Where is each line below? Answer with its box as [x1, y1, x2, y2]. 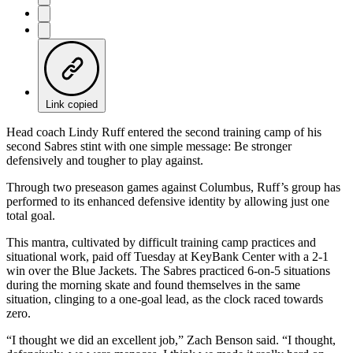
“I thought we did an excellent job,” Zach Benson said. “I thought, [6, 333, 336, 347]
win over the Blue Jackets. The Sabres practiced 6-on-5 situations [6, 263, 330, 277]
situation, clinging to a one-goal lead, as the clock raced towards [6, 292, 323, 306]
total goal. [6, 208, 55, 222]
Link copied [46, 98, 98, 110]
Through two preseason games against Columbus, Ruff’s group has [6, 180, 340, 194]
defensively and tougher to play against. [6, 153, 203, 167]
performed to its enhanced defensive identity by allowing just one [6, 194, 329, 208]
